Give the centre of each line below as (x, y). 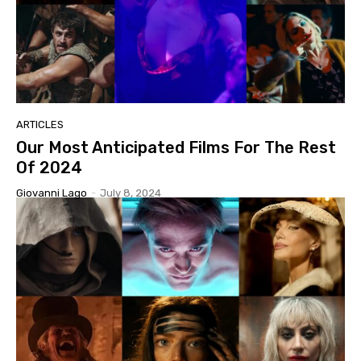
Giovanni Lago (52, 193)
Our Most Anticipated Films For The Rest (176, 147)
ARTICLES (40, 124)
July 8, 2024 (131, 193)
